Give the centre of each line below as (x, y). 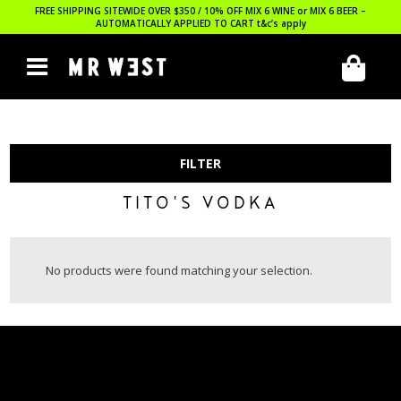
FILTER (200, 163)
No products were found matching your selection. (179, 270)
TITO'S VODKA (200, 205)
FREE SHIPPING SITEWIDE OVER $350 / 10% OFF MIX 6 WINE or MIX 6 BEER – (200, 11)
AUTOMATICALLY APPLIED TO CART (176, 23)
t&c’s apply (281, 23)
